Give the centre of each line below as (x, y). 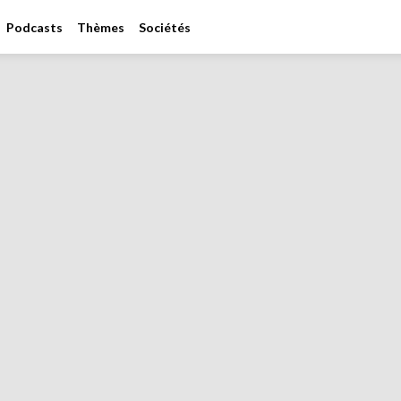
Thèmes (101, 27)
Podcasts (34, 27)
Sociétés (165, 27)
